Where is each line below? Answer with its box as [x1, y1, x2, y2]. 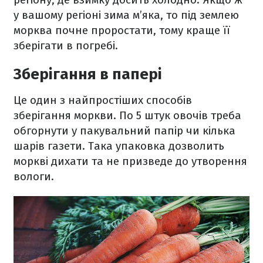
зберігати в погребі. [14, 39, 118, 52]
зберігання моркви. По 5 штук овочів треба [14, 109, 241, 122]
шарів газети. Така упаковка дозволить [14, 139, 224, 153]
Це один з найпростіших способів [14, 93, 192, 107]
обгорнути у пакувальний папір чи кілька [14, 124, 235, 137]
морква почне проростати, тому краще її [14, 23, 230, 37]
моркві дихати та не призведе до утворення [14, 154, 247, 168]
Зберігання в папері [14, 65, 162, 83]
